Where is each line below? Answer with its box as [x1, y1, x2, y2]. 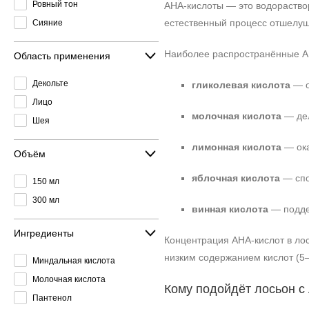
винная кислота [192, 203, 268, 215]
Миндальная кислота [32, 255, 115, 266]
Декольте [32, 78, 68, 88]
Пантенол [32, 292, 72, 303]
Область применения [14, 50, 110, 61]
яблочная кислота [192, 172, 280, 183]
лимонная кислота [192, 141, 281, 152]
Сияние [32, 17, 63, 28]
